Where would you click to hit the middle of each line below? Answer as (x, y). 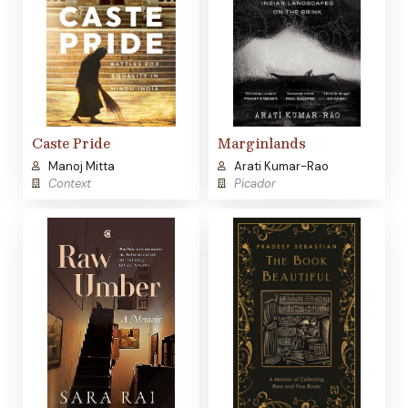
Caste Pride (71, 143)
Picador (255, 184)
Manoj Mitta (81, 167)
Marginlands (262, 143)
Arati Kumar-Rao (281, 167)
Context (69, 184)
